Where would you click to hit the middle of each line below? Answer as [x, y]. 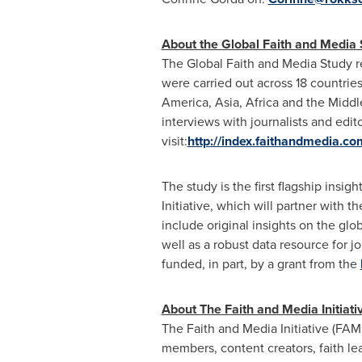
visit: [174, 141]
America [185, 102]
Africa [262, 102]
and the [303, 102]
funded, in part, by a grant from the [261, 264]
